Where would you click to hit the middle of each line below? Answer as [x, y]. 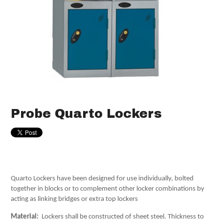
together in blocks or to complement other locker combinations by [108, 189]
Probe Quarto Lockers [87, 113]
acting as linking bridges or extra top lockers [75, 199]
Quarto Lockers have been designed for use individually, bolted [102, 179]
